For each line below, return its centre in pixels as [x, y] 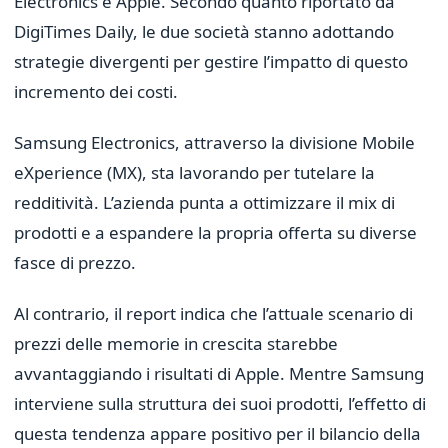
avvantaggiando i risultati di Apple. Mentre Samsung [219, 374]
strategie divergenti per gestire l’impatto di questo [211, 61]
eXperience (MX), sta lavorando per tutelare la [194, 173]
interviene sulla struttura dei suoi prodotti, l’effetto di [220, 404]
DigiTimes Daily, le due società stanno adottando [204, 31]
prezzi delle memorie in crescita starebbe [176, 344]
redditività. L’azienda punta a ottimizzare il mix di [204, 203]
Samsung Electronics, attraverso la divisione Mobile [214, 143]
